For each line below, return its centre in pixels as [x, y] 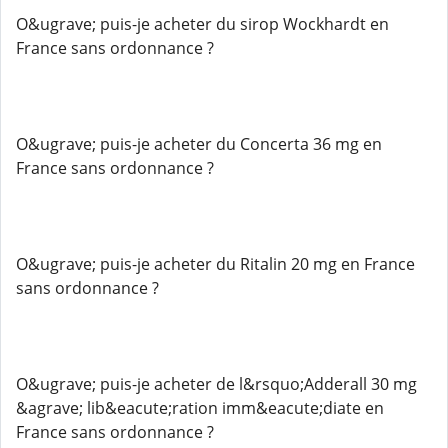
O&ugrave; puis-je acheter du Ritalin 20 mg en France [215, 264]
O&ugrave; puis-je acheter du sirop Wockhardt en [202, 24]
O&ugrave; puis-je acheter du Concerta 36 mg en [199, 144]
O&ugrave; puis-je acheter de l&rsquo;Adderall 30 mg [216, 384]
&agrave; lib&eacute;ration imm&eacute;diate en [200, 408]
